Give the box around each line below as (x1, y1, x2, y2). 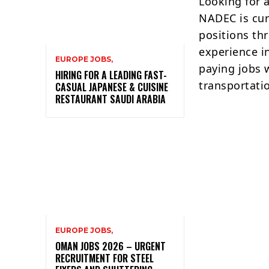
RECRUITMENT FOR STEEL (55, 251, 154, 266)
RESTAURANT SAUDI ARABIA (55, 91, 166, 106)
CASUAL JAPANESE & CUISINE (55, 79, 168, 94)
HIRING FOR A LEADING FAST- (55, 67, 167, 82)
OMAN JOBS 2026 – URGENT (55, 239, 166, 254)
